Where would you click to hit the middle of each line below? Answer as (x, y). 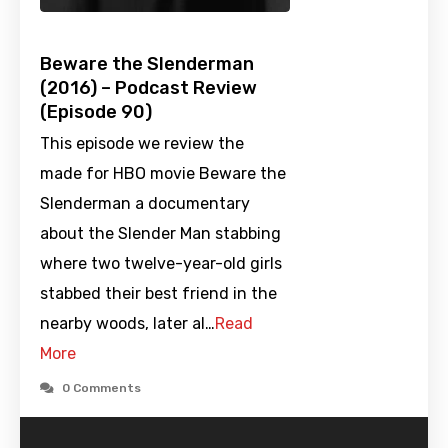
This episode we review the (142, 144)
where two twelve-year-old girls (161, 264)
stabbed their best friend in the (158, 294)
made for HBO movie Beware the (163, 174)
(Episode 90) (96, 112)
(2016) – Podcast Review (148, 88)
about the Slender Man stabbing (160, 234)
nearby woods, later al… (127, 324)
